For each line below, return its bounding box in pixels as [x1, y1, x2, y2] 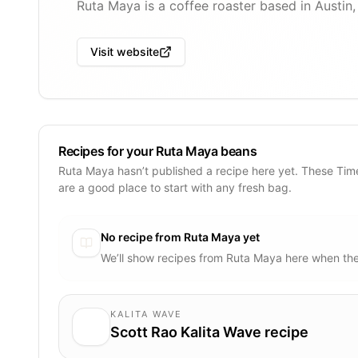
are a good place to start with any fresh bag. [58, 180, 292, 194]
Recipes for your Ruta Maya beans [58, 142, 257, 159]
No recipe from [101, 229, 184, 244]
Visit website [90, 45, 159, 58]
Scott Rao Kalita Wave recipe [110, 323, 308, 340]
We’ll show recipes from [101, 250, 226, 265]
